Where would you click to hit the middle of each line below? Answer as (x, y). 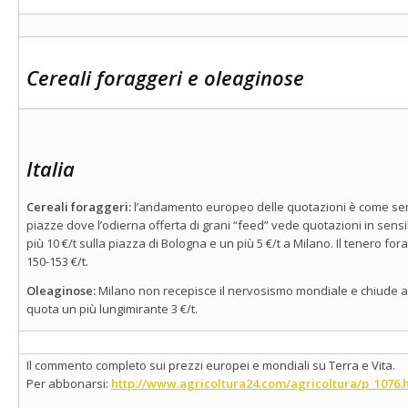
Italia (51, 168)
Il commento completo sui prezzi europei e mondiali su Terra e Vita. (211, 365)
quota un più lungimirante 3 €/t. (112, 308)
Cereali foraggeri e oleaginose (165, 77)
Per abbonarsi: (69, 383)
